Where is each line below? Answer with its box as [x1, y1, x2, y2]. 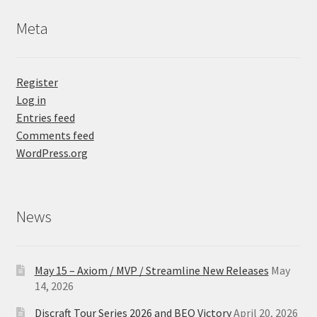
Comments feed [16, 128, 94, 143]
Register [16, 75, 58, 90]
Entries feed [16, 110, 75, 125]
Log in [16, 93, 46, 108]
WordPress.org [16, 146, 88, 161]
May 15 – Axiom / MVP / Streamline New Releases [34, 263, 269, 277]
